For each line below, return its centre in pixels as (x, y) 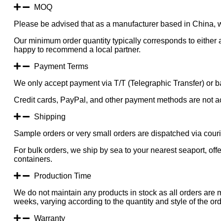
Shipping (50, 116)
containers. (33, 159)
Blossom (19, 7)
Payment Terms (61, 66)
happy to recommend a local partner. (77, 49)
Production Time (63, 176)
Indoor (16, 34)
